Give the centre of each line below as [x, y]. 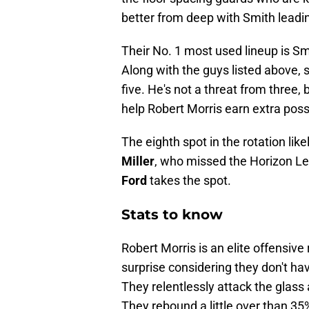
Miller [138, 161]
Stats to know [172, 215]
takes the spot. [189, 181]
